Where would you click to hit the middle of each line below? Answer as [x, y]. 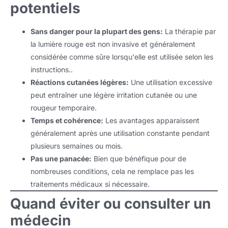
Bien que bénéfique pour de [139, 159]
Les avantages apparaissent [151, 121]
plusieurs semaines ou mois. [77, 146]
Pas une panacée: [61, 159]
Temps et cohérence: [67, 121]
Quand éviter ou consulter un [110, 204]
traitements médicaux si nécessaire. [90, 184]
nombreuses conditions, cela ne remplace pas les [112, 172]
